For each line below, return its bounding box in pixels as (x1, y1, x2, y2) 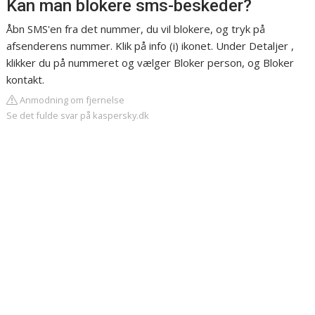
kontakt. (6, 72, 45, 87)
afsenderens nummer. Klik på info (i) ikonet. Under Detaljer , (6, 39, 295, 53)
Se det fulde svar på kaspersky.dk (6, 109, 150, 122)
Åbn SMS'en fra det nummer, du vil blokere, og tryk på (6, 22, 266, 37)
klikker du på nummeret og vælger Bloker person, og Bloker (6, 56, 295, 70)
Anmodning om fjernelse (18, 94, 125, 107)
